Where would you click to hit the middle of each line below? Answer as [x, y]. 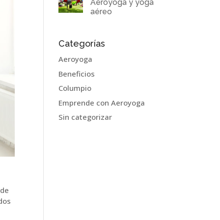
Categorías [82, 43]
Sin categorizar [85, 117]
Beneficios [77, 73]
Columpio [75, 88]
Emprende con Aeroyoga [102, 102]
